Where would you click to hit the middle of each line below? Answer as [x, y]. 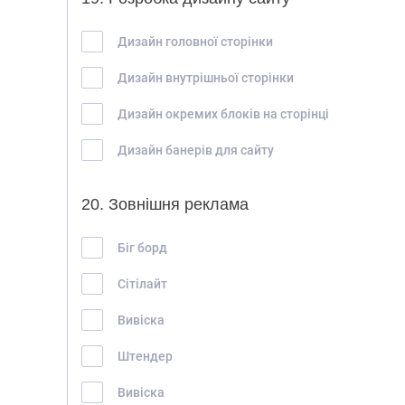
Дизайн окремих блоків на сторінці [223, 113]
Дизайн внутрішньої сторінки [206, 77]
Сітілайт [142, 283]
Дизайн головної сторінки [195, 41]
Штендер [145, 356]
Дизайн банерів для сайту [196, 150]
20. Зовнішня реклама [165, 204]
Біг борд [142, 247]
